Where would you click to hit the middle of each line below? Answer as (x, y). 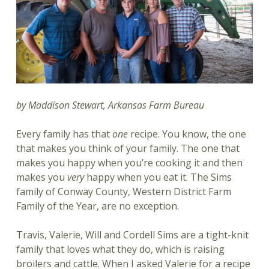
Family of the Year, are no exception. (97, 206)
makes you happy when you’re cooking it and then (129, 163)
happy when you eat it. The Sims (158, 177)
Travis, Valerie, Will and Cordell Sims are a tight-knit (132, 235)
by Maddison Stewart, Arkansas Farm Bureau (110, 105)
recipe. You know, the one (187, 134)
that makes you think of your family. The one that (128, 149)
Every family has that (64, 134)
